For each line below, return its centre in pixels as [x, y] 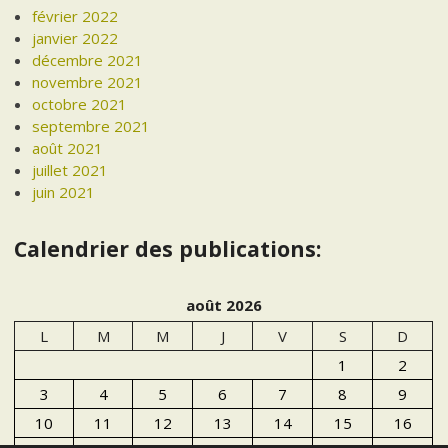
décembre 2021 [88, 60]
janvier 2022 [75, 38]
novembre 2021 [88, 82]
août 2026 [223, 305]
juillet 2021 [70, 170]
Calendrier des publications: [168, 249]
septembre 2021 [91, 126]
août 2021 [68, 148]
